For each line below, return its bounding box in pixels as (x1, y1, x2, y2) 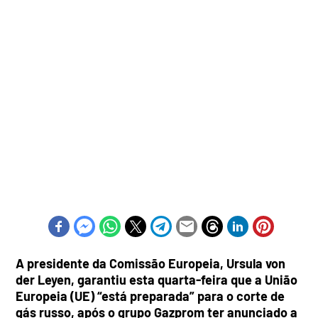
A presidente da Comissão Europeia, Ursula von (16, 255, 286, 271)
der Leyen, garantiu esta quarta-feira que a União (16, 271, 298, 287)
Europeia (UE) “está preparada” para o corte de (16, 287, 285, 304)
